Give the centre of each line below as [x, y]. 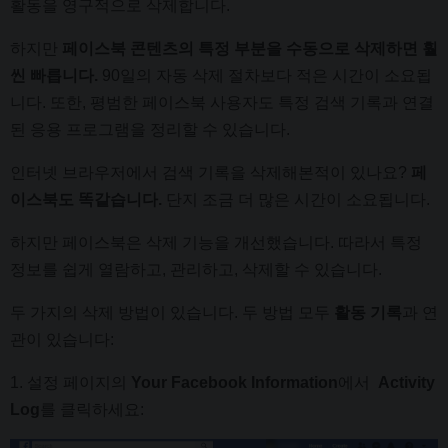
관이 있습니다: [62, 339]
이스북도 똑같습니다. [86, 199]
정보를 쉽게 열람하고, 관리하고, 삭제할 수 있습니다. [196, 269]
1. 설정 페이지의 [70, 382]
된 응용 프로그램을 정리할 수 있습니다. [150, 129]
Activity [406, 382]
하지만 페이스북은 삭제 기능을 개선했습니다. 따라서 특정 [216, 242]
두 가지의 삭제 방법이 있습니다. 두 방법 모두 [172, 312]
